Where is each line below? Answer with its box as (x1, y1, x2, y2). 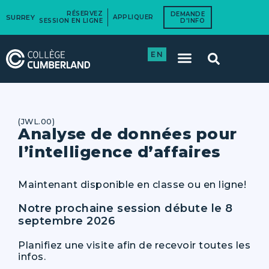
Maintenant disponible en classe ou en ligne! (18, 179, 246, 190)
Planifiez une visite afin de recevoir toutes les (18, 240, 250, 251)
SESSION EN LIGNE (39, 17, 103, 25)
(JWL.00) (18, 117, 55, 126)
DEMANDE (170, 10, 205, 18)
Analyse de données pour (18, 124, 237, 143)
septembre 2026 (18, 214, 115, 228)
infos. (18, 251, 46, 262)
